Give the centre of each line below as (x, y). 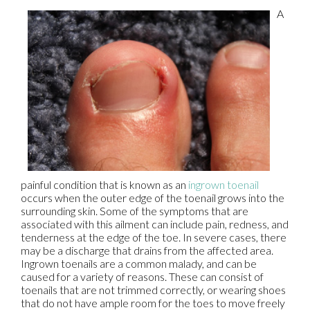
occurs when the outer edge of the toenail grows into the (153, 198)
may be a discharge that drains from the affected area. (147, 250)
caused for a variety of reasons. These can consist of (142, 277)
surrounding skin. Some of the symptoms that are (135, 211)
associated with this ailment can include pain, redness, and (155, 224)
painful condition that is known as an (103, 185)
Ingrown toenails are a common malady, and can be (139, 264)
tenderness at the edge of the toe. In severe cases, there (154, 237)
